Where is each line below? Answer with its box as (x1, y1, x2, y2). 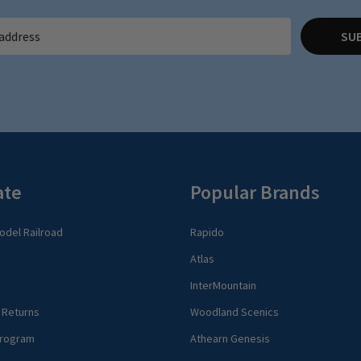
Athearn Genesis (190, 330, 270, 346)
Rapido (190, 224, 224, 239)
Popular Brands (190, 179, 320, 205)
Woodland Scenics (190, 304, 279, 319)
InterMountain (190, 277, 256, 293)
